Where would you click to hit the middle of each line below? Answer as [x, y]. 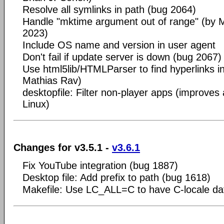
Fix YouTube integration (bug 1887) [100, 165]
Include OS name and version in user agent [119, 45]
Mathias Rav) [52, 80]
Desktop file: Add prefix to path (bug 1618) [116, 177]
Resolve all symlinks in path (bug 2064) [109, 9]
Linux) [36, 104]
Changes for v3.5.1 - [63, 147]
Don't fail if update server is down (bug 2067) [122, 57]
